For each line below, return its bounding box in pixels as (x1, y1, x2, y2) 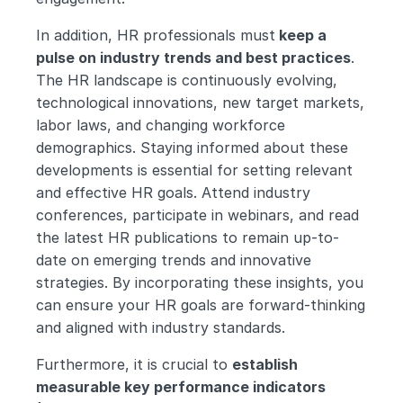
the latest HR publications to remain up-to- (36, 228, 339, 246)
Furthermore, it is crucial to (36, 355, 232, 373)
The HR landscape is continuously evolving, (36, 71, 337, 89)
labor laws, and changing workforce (36, 116, 285, 134)
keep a (275, 26, 327, 44)
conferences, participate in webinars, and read (36, 206, 359, 224)
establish (232, 355, 298, 373)
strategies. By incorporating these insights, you (36, 273, 363, 291)
